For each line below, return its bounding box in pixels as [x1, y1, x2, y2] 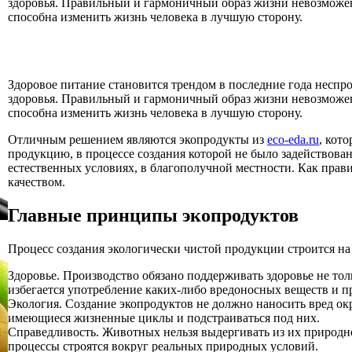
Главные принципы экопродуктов [8, 204, 299, 225]
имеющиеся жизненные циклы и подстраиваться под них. [8, 310, 320, 324]
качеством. [8, 174, 65, 189]
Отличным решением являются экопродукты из [8, 132, 267, 146]
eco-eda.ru [267, 132, 319, 146]
